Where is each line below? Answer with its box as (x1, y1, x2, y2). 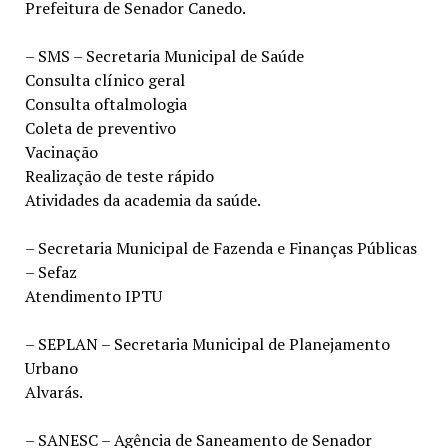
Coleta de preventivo (24, 116, 176, 139)
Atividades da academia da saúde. (24, 188, 261, 211)
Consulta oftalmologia (24, 92, 187, 115)
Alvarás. (24, 380, 83, 403)
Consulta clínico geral (24, 68, 185, 91)
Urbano (24, 356, 78, 379)
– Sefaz (24, 260, 77, 283)
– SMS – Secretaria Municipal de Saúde (24, 44, 304, 67)
